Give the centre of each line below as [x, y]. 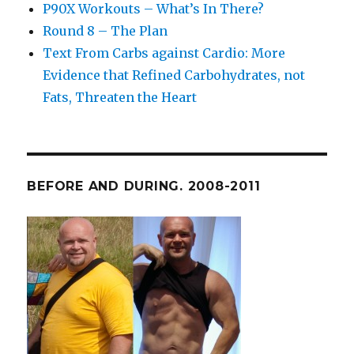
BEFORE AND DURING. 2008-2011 [144, 186]
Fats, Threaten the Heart [120, 98]
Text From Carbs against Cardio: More [164, 53]
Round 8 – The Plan [105, 31]
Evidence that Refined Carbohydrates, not [174, 75]
